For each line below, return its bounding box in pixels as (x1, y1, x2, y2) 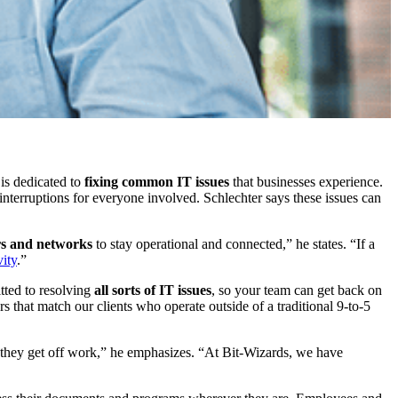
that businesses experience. (229, 173, 383, 189)
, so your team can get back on (211, 282, 382, 298)
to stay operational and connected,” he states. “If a (92, 235, 375, 251)
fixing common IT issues (84, 173, 229, 189)
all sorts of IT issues (94, 282, 211, 298)
